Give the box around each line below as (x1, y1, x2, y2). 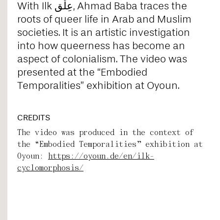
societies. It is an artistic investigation (17, 26, 190, 38)
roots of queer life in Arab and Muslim (17, 13, 192, 25)
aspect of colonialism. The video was (17, 53, 187, 65)
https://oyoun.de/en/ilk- (48, 150, 154, 162)
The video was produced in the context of (17, 126, 194, 138)
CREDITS (17, 112, 50, 122)
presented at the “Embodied (17, 66, 147, 78)
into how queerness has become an (17, 39, 185, 52)
